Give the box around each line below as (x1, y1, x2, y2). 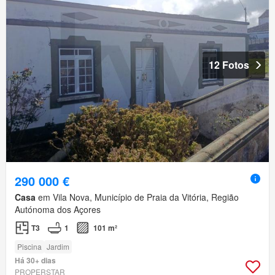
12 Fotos (209, 58, 249, 72)
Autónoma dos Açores (15, 203, 101, 216)
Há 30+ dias (15, 255, 56, 266)
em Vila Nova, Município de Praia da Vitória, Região (36, 191, 239, 204)
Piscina (17, 241, 42, 252)
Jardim (47, 241, 69, 252)
